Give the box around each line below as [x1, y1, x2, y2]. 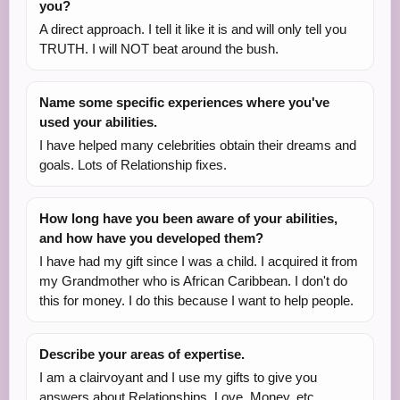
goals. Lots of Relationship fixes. [39, 157, 227, 173]
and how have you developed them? [39, 230, 263, 246]
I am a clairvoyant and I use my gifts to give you [39, 370, 317, 386]
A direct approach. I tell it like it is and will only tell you [39, 21, 346, 37]
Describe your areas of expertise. [39, 346, 245, 362]
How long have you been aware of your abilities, [39, 211, 337, 227]
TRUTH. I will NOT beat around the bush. [39, 41, 279, 57]
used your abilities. [39, 114, 157, 130]
